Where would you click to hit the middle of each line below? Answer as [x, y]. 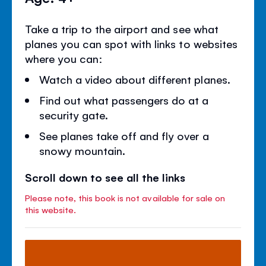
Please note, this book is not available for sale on [125, 197]
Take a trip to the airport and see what [122, 28]
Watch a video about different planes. [135, 79]
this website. [51, 209]
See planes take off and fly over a [124, 135]
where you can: [64, 58]
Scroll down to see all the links [105, 177]
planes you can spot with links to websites [131, 43]
